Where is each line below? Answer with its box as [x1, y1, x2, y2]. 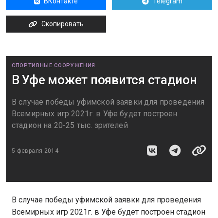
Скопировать [41, 20, 84, 28]
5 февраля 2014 [12, 147, 59, 154]
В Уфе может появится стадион [12, 73, 197, 87]
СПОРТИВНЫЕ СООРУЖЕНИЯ [12, 62, 95, 69]
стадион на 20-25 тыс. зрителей [12, 121, 128, 130]
